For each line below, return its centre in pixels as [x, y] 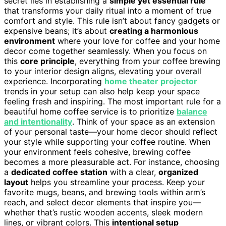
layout [16, 182]
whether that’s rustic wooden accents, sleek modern [103, 212]
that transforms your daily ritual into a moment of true [108, 10]
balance [192, 111]
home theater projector [151, 81]
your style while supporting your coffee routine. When [107, 142]
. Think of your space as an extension [144, 121]
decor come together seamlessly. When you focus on [105, 51]
